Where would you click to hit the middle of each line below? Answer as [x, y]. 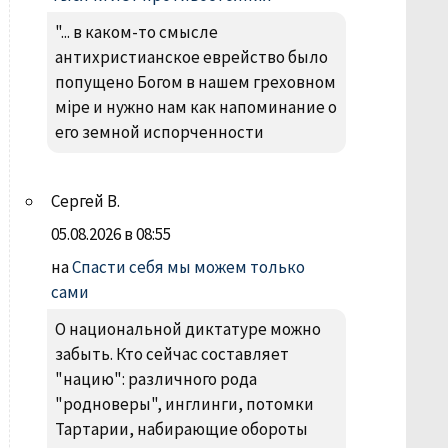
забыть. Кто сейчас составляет [171, 354]
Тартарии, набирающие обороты [181, 429]
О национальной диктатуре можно [187, 329]
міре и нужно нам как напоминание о [195, 107]
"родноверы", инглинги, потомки [184, 404]
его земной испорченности [159, 132]
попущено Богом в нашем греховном [195, 82]
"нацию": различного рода [155, 379]
